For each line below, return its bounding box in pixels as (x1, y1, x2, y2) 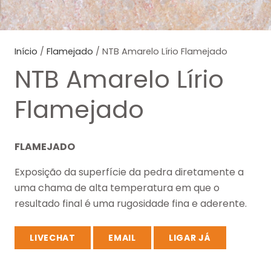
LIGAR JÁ (169, 231, 211, 244)
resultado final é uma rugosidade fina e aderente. (15, 196, 247, 211)
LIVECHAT (30, 231, 76, 244)
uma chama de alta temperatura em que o (15, 180, 220, 195)
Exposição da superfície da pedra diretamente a (15, 165, 244, 179)
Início (15, 45, 38, 57)
